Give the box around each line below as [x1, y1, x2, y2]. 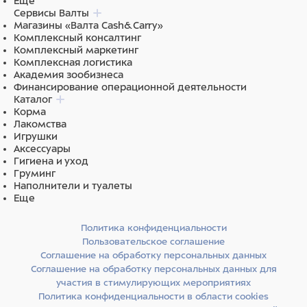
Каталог [14, 94, 52, 105]
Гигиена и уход [14, 156, 88, 167]
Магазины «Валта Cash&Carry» [14, 20, 163, 31]
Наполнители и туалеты [14, 180, 132, 191]
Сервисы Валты [14, 8, 89, 19]
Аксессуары [14, 143, 71, 154]
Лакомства [14, 119, 66, 130]
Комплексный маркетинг [14, 45, 138, 56]
